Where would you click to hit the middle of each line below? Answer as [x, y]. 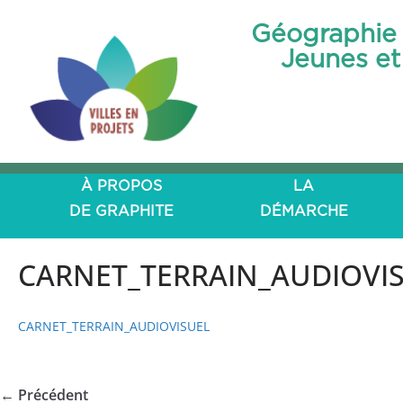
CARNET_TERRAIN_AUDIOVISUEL [114, 326]
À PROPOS [121, 186]
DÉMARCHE [304, 211]
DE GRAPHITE [121, 211]
